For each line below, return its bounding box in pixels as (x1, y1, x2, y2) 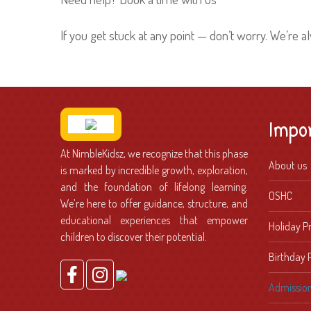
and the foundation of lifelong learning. (60, 180, 248, 194)
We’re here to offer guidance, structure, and (60, 196, 248, 210)
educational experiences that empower (60, 213, 248, 227)
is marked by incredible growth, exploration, (60, 163, 248, 177)
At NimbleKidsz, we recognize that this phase (60, 146, 248, 160)
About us (269, 158, 307, 172)
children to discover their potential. (60, 230, 207, 244)
